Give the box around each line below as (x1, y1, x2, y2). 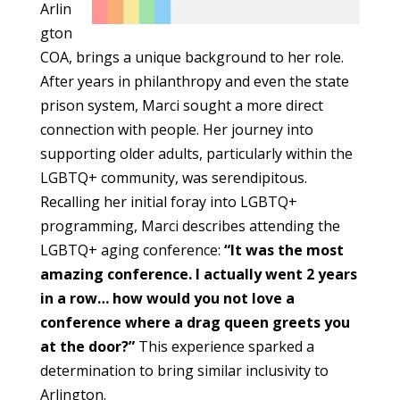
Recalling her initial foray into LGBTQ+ (39, 192, 297, 212)
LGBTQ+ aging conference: (39, 240, 224, 260)
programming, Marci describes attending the (39, 216, 340, 236)
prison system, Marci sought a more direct (39, 96, 323, 115)
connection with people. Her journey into (39, 120, 313, 139)
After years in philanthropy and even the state (39, 71, 349, 91)
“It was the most (223, 240, 344, 260)
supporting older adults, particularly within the (39, 144, 353, 163)
